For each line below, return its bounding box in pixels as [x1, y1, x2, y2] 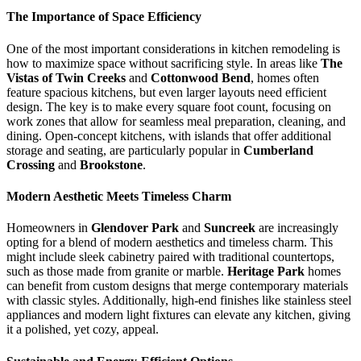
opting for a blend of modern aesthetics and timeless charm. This [6, 235, 333, 250]
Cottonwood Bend [151, 70, 251, 85]
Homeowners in [6, 221, 91, 235]
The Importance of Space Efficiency [6, 10, 201, 24]
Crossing [6, 157, 55, 172]
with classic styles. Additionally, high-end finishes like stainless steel [6, 293, 351, 308]
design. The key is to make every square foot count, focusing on [6, 99, 331, 114]
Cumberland [243, 143, 313, 157]
